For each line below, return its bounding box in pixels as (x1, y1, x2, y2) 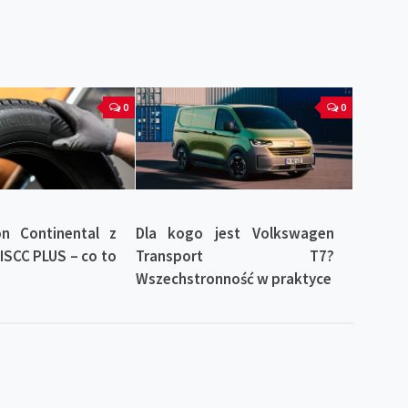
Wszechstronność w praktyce (135, 269, 331, 290)
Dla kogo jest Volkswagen (135, 223, 335, 244)
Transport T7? (135, 246, 335, 267)
